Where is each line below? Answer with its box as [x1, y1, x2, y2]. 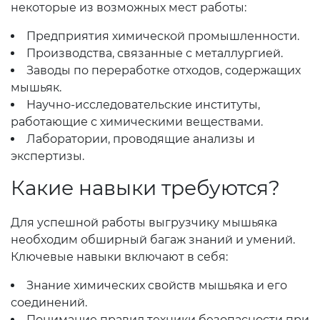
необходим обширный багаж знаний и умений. [11, 233, 295, 246]
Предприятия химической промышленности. [26, 29, 299, 43]
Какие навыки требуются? [11, 176, 280, 200]
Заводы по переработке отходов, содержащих [26, 64, 301, 77]
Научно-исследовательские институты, [26, 98, 260, 111]
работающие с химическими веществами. [11, 115, 263, 129]
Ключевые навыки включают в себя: [11, 250, 228, 264]
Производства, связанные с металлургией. [26, 46, 283, 60]
